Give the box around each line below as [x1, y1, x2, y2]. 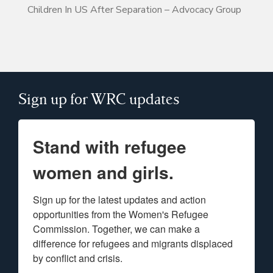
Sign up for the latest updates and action [33, 193, 206, 207]
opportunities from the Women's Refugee [33, 207, 208, 222]
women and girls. [33, 160, 174, 185]
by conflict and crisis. [33, 251, 122, 266]
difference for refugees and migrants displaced [33, 236, 233, 251]
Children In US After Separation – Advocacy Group [27, 3, 241, 17]
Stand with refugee [33, 134, 186, 160]
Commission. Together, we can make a [33, 222, 200, 236]
